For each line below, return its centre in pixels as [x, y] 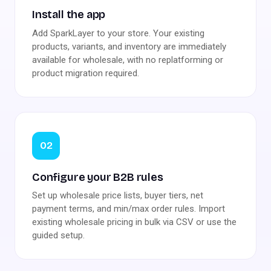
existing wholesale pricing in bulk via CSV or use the [134, 222]
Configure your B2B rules [98, 177]
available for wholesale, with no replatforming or [128, 60]
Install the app [69, 15]
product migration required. [86, 73]
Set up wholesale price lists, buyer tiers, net [118, 196]
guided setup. [58, 236]
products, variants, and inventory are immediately [129, 46]
